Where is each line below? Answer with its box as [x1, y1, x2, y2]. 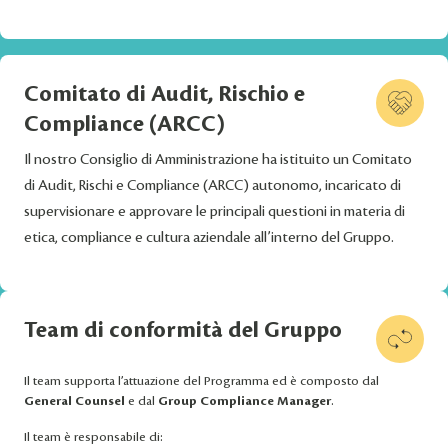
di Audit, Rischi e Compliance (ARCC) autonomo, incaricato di [24, 177, 401, 195]
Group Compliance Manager [158, 393, 331, 410]
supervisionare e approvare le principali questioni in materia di [24, 203, 405, 221]
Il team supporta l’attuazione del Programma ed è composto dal [24, 373, 379, 390]
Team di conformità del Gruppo [24, 316, 342, 345]
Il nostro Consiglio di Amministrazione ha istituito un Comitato [24, 151, 412, 169]
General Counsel [24, 393, 125, 410]
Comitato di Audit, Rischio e [24, 80, 305, 109]
